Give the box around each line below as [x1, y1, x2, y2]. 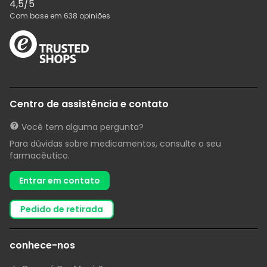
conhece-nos [10, 238, 75, 253]
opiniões [77, 11, 110, 21]
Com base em [10, 11, 64, 21]
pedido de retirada [26, 203, 103, 216]
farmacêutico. [10, 150, 70, 162]
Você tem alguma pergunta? [21, 121, 144, 133]
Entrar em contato [19, 175, 100, 187]
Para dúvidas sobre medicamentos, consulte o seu [10, 138, 221, 150]
